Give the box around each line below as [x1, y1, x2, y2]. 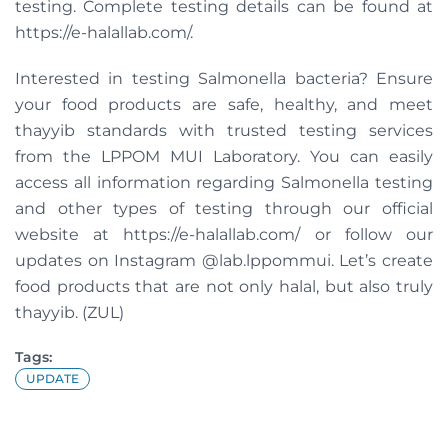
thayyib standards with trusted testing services [15, 121, 433, 140]
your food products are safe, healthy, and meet [15, 95, 433, 114]
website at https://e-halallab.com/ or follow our [15, 225, 433, 244]
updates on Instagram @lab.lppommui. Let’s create [15, 251, 433, 270]
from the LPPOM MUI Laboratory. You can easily [15, 147, 433, 166]
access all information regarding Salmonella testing [15, 173, 433, 192]
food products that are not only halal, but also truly [15, 277, 433, 296]
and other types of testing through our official [15, 199, 433, 218]
